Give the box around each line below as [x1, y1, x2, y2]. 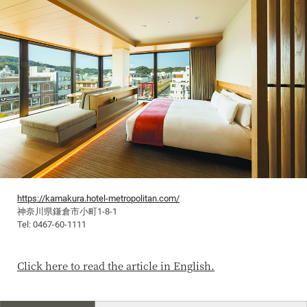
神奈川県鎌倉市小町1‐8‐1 [17, 206, 117, 217]
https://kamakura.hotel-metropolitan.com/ [17, 193, 180, 204]
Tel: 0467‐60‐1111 [17, 219, 86, 230]
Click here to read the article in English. [17, 258, 214, 273]
